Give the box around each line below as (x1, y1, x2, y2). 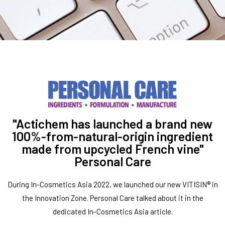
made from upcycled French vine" (21, 141, 204, 156)
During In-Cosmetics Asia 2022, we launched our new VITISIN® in (7, 180, 218, 189)
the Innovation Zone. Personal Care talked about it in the (22, 193, 203, 202)
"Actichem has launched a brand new (13, 116, 212, 131)
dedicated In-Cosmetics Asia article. (52, 207, 173, 216)
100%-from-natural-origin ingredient (12, 129, 213, 144)
